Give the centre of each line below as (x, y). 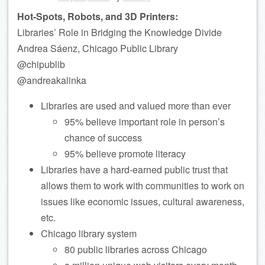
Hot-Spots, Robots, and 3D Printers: (98, 16)
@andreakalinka (52, 80)
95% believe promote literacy (125, 153)
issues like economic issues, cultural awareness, (143, 201)
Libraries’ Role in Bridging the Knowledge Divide (119, 32)
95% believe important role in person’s (145, 122)
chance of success (103, 138)
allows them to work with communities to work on (143, 185)
